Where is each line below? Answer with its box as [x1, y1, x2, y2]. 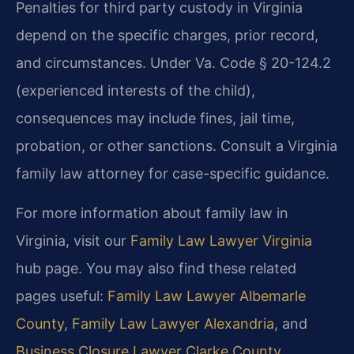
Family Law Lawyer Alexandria [72, 315, 274, 333]
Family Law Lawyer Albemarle [107, 288, 306, 305]
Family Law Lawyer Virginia [130, 232, 312, 250]
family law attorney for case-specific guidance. [16, 165, 330, 183]
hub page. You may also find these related [16, 260, 296, 277]
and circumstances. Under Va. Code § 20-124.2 [16, 55, 331, 72]
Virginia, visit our [16, 232, 130, 250]
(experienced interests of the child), [16, 82, 255, 100]
